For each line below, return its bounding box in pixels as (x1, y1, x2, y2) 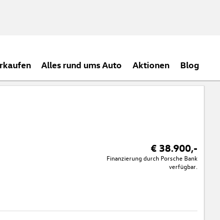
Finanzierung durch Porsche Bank (107, 154, 198, 163)
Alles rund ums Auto (41, 59, 122, 70)
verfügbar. (169, 162, 198, 171)
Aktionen (133, 59, 170, 70)
